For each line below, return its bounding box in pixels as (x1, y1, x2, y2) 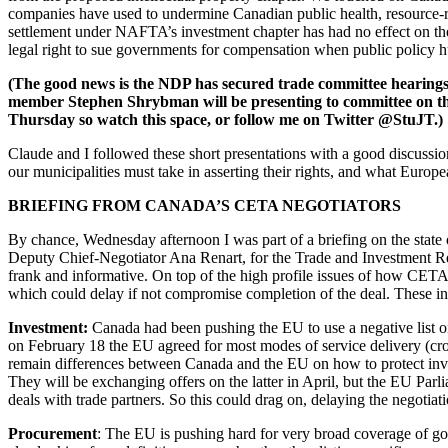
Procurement (8, 424, 97, 442)
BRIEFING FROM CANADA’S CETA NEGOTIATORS (8, 196, 401, 214)
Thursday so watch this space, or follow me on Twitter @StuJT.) (8, 110, 443, 128)
